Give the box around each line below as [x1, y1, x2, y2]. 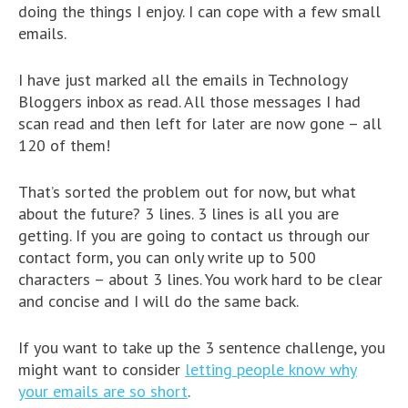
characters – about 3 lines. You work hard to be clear [18, 268, 382, 290]
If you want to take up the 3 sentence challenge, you [18, 336, 385, 358]
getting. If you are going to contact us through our [18, 224, 370, 246]
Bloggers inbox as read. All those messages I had [18, 90, 361, 112]
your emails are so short [18, 380, 188, 402]
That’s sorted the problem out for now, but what [18, 180, 356, 202]
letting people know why [185, 358, 357, 380]
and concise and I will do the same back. [18, 290, 299, 311]
